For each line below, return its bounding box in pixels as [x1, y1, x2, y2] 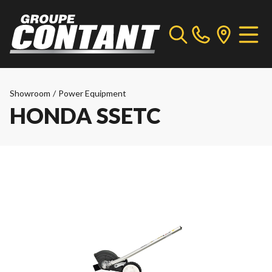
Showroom [10, 88, 50, 98]
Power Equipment [58, 88, 126, 98]
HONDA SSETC [10, 102, 161, 129]
